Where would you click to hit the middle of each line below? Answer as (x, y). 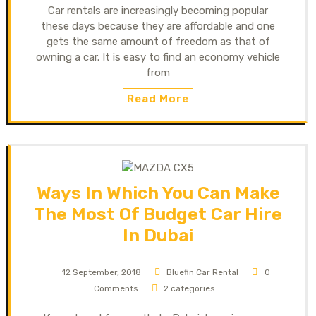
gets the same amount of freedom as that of (158, 41)
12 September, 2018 (101, 272)
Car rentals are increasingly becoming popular (158, 10)
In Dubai (158, 235)
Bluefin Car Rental (203, 272)
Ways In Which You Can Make (158, 193)
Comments (116, 288)
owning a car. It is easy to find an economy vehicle (158, 57)
